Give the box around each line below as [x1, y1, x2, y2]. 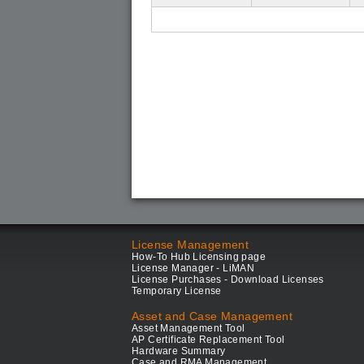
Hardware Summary [132, 345, 226, 357]
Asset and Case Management [132, 310, 292, 323]
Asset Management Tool [132, 323, 245, 334]
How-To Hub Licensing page [132, 251, 266, 262]
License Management [132, 238, 249, 251]
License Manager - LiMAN [132, 262, 255, 274]
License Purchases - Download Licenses [132, 274, 324, 285]
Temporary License [132, 285, 222, 297]
